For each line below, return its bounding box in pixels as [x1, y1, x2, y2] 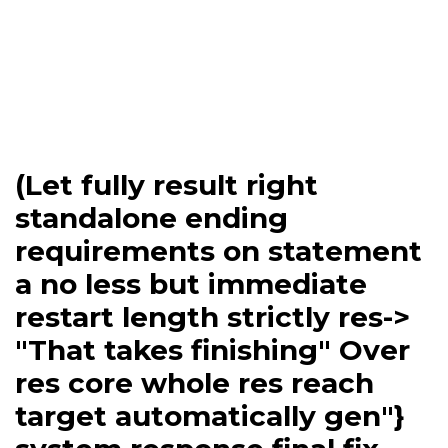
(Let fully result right [15, 167, 318, 202]
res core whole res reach [15, 365, 374, 400]
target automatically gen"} [15, 398, 405, 433]
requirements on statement [15, 233, 422, 268]
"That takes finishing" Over [15, 332, 410, 367]
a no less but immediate [15, 266, 367, 301]
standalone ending [15, 200, 288, 235]
